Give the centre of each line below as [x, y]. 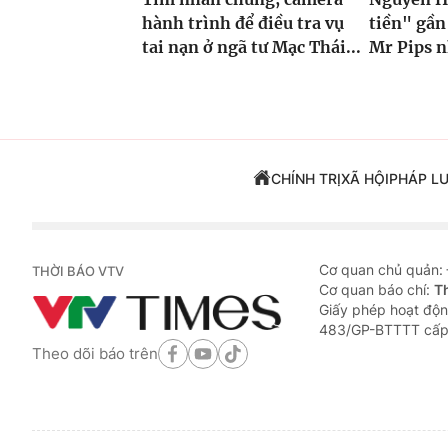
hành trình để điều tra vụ [243, 23]
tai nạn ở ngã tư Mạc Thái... [251, 47]
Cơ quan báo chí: [376, 290]
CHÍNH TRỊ [305, 179]
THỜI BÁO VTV [78, 271]
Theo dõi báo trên [95, 353]
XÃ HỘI [364, 179]
